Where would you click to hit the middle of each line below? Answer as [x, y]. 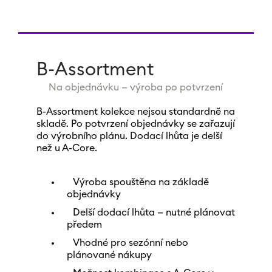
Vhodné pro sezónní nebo [130, 243]
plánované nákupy [109, 255]
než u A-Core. [66, 148]
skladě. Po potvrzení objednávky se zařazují [135, 124]
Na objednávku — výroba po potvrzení [136, 87]
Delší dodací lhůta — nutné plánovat [154, 212]
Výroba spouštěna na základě [141, 182]
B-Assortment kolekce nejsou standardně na [135, 112]
